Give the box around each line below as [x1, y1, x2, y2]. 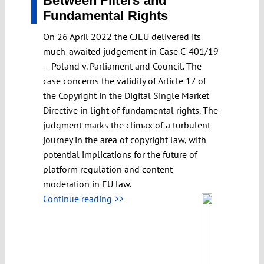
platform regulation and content [43, 163, 173, 175]
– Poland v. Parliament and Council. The [43, 60, 202, 72]
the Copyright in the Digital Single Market [43, 89, 209, 101]
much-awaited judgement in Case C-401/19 [43, 45, 219, 57]
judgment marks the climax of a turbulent [43, 118, 210, 131]
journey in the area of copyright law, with [43, 133, 206, 146]
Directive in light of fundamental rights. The [43, 104, 218, 116]
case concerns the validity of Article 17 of [43, 74, 206, 87]
